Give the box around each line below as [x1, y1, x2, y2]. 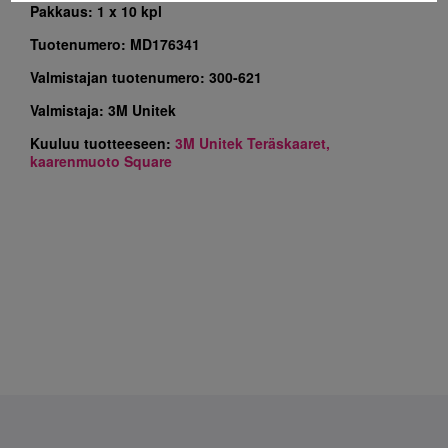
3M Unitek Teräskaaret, [175, 133, 330, 153]
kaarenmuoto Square [30, 151, 172, 171]
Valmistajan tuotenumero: [30, 67, 209, 87]
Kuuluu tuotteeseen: [30, 133, 175, 153]
